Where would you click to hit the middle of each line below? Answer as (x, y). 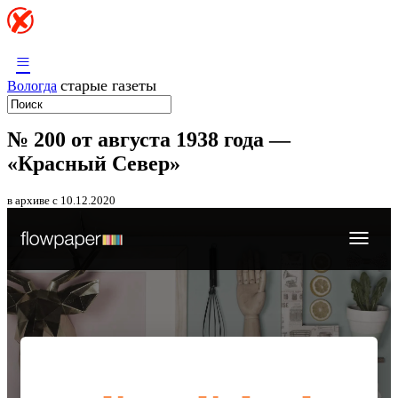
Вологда (32, 86)
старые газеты (108, 85)
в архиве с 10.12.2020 (61, 200)
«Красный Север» (94, 163)
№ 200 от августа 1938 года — (149, 139)
